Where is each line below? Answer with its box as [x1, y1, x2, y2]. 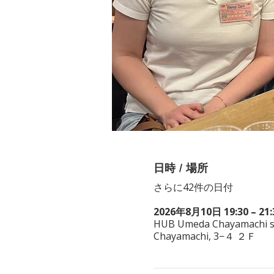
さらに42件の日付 [153, 180, 233, 194]
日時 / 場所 [153, 161, 208, 174]
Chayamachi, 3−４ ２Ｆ [153, 229, 256, 243]
